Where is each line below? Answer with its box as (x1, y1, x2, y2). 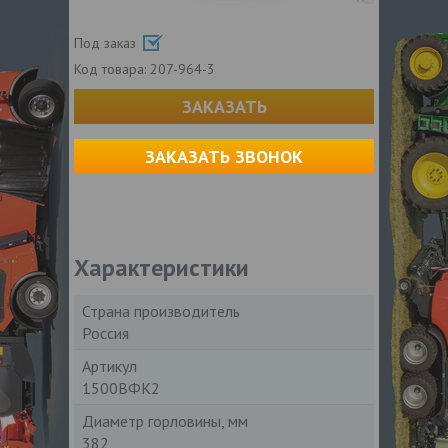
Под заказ (74, 33, 140, 52)
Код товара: (74, 59, 150, 78)
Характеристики (74, 251, 249, 283)
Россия (82, 322, 129, 343)
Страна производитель (82, 300, 240, 321)
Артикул (82, 355, 137, 376)
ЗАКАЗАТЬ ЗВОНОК (145, 144, 303, 168)
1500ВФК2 (82, 377, 160, 398)
